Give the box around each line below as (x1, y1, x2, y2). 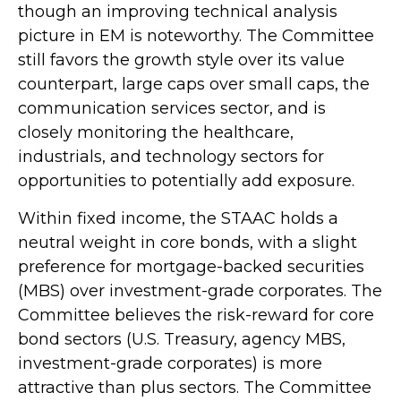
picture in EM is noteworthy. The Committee (18, 25, 374, 46)
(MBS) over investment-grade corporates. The (18, 280, 382, 301)
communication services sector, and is (18, 98, 326, 118)
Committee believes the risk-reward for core (18, 304, 374, 325)
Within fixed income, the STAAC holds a (18, 208, 338, 228)
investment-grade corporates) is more (18, 353, 322, 373)
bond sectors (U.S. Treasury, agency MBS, (18, 328, 346, 349)
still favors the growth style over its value (18, 49, 345, 70)
